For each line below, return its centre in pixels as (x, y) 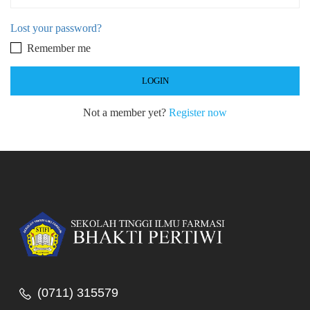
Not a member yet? (126, 112)
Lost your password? (56, 28)
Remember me (57, 48)
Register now (198, 112)
